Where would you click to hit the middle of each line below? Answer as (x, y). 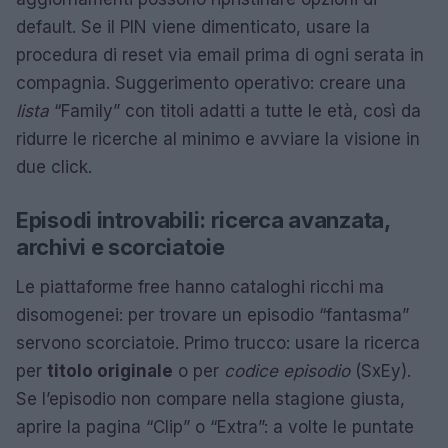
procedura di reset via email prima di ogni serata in (220, 55)
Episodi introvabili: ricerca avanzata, (203, 220)
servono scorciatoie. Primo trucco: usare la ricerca (218, 343)
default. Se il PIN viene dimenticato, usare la (193, 27)
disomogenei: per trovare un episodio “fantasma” (212, 315)
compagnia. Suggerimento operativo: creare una (211, 83)
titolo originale (110, 371)
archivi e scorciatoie (120, 247)
